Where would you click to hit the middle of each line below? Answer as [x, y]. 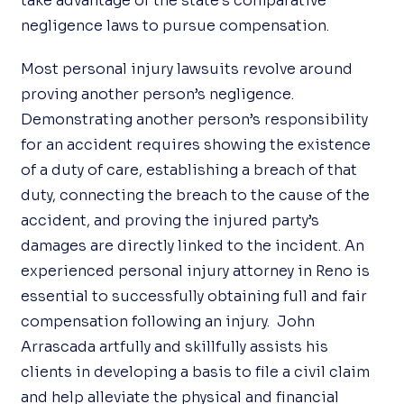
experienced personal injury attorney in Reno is [196, 271]
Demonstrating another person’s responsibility [195, 119]
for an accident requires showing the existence [196, 145]
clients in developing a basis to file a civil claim [196, 372]
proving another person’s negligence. [158, 94]
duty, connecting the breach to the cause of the [196, 195]
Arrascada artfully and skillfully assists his [175, 347]
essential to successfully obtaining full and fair [194, 296]
